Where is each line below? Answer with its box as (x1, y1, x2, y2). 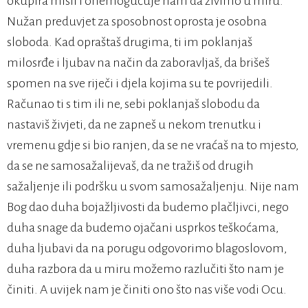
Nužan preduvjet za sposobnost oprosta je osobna (7, 14, 267, 29)
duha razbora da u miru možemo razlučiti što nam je (7, 262, 284, 276)
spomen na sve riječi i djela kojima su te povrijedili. (7, 76, 273, 91)
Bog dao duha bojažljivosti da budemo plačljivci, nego (7, 200, 289, 214)
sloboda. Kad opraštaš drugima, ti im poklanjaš (7, 35, 252, 49)
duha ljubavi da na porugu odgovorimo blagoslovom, (7, 241, 287, 256)
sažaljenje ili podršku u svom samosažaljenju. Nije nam (7, 179, 299, 194)
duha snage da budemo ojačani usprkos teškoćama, (7, 221, 278, 235)
